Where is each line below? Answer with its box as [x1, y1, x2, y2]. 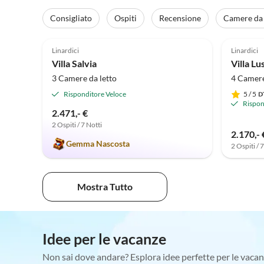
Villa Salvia [52, 58, 97, 70]
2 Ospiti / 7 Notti [52, 120, 102, 130]
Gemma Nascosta [66, 138, 130, 149]
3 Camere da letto [52, 73, 117, 84]
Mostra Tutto [77, 181, 133, 193]
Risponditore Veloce [64, 90, 126, 99]
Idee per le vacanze [42, 230, 166, 248]
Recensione [159, 13, 201, 24]
